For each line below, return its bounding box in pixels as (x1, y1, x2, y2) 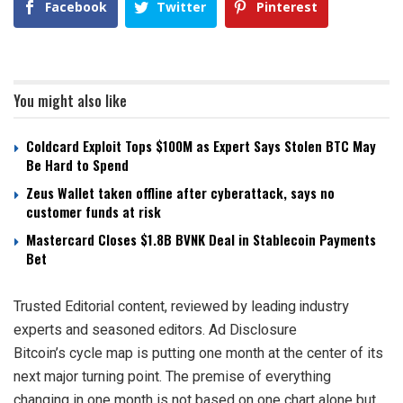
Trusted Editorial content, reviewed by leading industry (13, 296, 349, 318)
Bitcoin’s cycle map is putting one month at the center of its (13, 345, 383, 363)
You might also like (13, 90, 127, 112)
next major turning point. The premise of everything (13, 368, 331, 386)
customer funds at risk (26, 201, 161, 222)
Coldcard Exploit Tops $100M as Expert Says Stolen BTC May (26, 136, 376, 157)
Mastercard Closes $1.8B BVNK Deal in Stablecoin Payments (26, 229, 376, 250)
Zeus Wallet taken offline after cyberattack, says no (26, 183, 335, 203)
